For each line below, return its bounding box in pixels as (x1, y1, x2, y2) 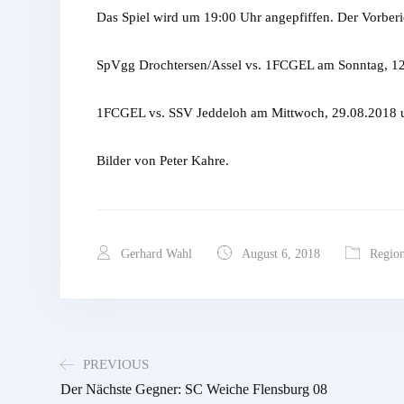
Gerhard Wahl (117, 246, 192, 261)
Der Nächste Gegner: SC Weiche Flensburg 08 (60, 381, 327, 398)
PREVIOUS (83, 356, 149, 372)
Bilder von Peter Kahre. (96, 152, 229, 168)
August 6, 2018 (238, 246, 320, 261)
